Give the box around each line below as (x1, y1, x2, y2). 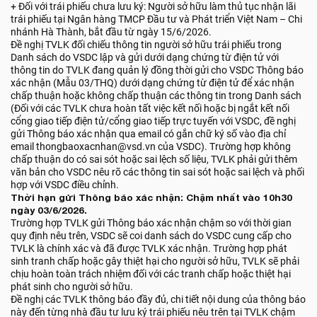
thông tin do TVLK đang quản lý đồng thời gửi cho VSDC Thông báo (11, 64, 304, 76)
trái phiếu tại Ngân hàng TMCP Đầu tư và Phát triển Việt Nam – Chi (11, 13, 302, 25)
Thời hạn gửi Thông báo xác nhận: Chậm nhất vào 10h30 (11, 192, 292, 203)
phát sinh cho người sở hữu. (11, 281, 133, 292)
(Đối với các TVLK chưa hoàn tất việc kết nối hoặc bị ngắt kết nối (11, 103, 289, 114)
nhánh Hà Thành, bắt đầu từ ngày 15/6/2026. (11, 26, 212, 38)
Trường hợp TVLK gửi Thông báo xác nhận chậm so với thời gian (11, 217, 292, 229)
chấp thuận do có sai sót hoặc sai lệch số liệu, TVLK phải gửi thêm (11, 154, 297, 165)
